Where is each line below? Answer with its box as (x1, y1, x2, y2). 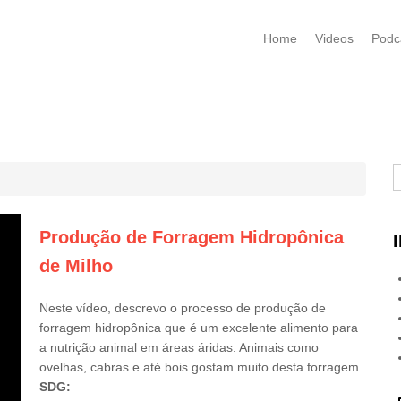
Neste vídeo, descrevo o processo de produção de (39, 301, 326, 315)
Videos (315, 31, 354, 46)
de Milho (39, 256, 113, 276)
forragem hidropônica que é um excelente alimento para (39, 320, 358, 335)
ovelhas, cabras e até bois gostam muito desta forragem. (39, 360, 366, 374)
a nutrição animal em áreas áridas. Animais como (39, 340, 319, 354)
